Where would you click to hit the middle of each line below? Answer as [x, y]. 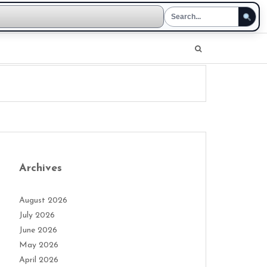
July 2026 [37, 215]
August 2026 [43, 201]
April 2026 [39, 260]
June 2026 [38, 230]
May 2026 [39, 245]
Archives [41, 168]
